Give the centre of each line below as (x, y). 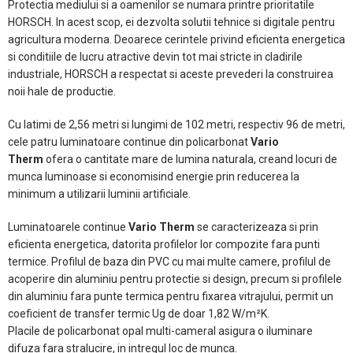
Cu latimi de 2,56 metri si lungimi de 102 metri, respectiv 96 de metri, (176, 124)
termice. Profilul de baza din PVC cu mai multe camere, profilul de (169, 261)
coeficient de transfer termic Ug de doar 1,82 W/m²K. (139, 313)
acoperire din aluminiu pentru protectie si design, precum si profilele (175, 279)
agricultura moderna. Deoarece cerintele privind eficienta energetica (176, 39)
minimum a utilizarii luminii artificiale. (99, 193)
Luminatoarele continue (68, 227)
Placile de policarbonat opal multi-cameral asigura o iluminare (160, 331)
